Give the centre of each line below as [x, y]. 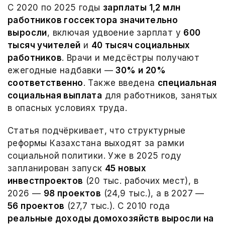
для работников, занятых [160, 95]
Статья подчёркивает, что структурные [97, 131]
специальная [187, 83]
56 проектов [36, 206]
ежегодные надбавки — [62, 70]
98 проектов [72, 193]
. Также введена [121, 83]
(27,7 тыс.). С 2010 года [117, 206]
